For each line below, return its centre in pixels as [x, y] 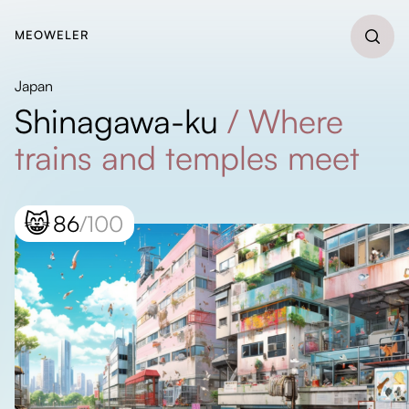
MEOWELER [52, 35]
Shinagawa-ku [116, 121]
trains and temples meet [187, 157]
